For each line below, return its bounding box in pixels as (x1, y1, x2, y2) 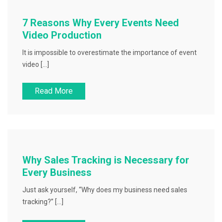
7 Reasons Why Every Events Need (22, 17, 179, 29)
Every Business (22, 166, 92, 178)
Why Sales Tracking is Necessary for (22, 154, 189, 166)
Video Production (22, 29, 102, 41)
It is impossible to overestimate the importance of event (22, 49, 197, 56)
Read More (35, 86, 73, 96)
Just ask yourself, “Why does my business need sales (22, 186, 187, 194)
